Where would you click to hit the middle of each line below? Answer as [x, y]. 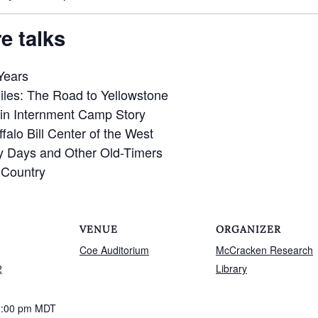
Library [231, 268]
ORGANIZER [248, 229]
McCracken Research [264, 250]
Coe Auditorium [114, 250]
